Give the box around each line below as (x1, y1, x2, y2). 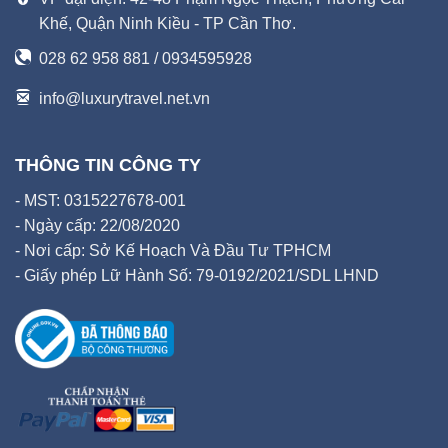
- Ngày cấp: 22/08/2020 (15, 216, 180, 234)
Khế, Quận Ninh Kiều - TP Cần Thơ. (39, 15, 296, 33)
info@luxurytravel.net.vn (39, 89, 210, 107)
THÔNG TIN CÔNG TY (15, 154, 201, 175)
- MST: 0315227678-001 (15, 191, 186, 209)
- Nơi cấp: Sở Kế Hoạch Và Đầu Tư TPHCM (15, 241, 331, 259)
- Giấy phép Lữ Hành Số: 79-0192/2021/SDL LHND (15, 266, 379, 284)
